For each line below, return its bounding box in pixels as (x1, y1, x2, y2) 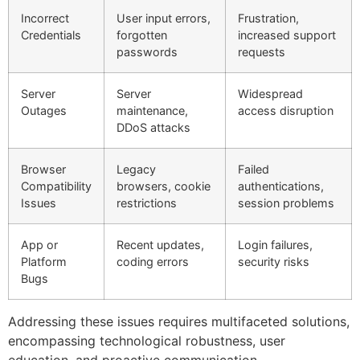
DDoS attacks (117, 120, 190, 134)
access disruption (238, 103, 333, 117)
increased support (238, 27, 336, 42)
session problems (238, 195, 334, 210)
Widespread (238, 86, 303, 100)
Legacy (117, 162, 156, 176)
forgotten (117, 27, 167, 42)
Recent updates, (117, 237, 204, 252)
